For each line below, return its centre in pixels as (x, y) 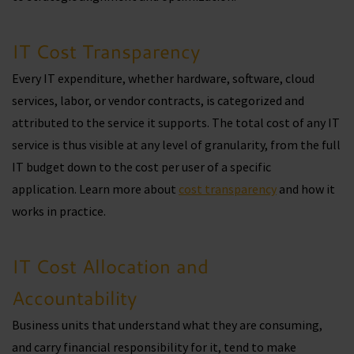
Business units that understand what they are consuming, (167, 325)
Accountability (80, 298)
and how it (306, 189)
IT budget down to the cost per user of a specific (141, 167)
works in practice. (60, 211)
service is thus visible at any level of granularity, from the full (176, 145)
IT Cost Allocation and (110, 267)
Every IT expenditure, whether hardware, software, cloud (163, 79)
